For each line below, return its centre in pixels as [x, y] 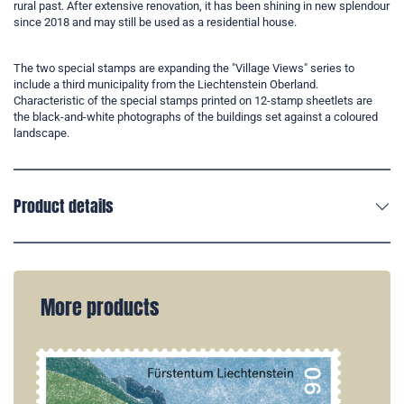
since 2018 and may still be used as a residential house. [155, 22]
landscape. [41, 133]
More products [100, 307]
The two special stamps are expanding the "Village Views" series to [184, 68]
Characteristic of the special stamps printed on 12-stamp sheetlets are [193, 100]
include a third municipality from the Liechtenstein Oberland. [166, 84]
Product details [64, 206]
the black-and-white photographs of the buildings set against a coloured [196, 116]
